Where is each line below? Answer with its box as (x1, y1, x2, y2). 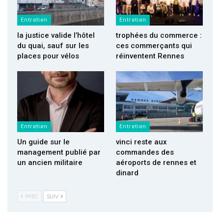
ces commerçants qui (116, 41, 192, 50)
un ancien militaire (17, 158, 82, 167)
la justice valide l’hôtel (17, 30, 95, 40)
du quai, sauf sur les (17, 41, 89, 50)
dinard (116, 168, 138, 177)
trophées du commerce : (116, 30, 202, 40)
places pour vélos (17, 51, 79, 60)
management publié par (17, 147, 101, 157)
